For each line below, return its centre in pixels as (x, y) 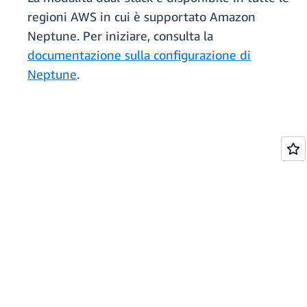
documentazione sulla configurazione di (139, 55)
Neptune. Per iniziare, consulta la (120, 36)
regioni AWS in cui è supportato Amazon (142, 17)
